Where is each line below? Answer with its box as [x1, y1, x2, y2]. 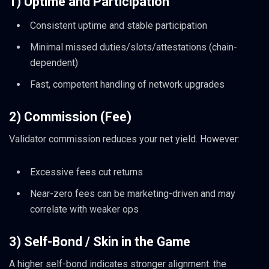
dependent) [30, 56, 78, 68]
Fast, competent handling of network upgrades [30, 78, 225, 90]
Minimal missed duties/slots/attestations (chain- [30, 41, 237, 53]
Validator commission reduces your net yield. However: [9, 133, 240, 145]
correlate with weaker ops [30, 204, 139, 216]
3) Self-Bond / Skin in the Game [9, 234, 190, 250]
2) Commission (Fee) [9, 109, 131, 124]
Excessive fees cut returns [30, 166, 143, 178]
